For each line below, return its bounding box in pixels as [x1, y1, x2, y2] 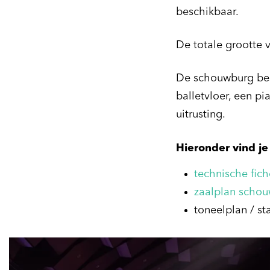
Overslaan [8, 238, 54, 248]
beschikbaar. [176, 7, 239, 17]
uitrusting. [176, 109, 225, 121]
